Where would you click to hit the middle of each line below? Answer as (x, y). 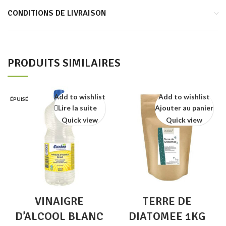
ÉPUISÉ (19, 99)
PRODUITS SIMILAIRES (64, 63)
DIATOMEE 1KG (167, 216)
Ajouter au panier (184, 108)
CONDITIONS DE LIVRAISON (57, 13)
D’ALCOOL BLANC (59, 216)
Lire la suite (77, 108)
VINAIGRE (59, 201)
